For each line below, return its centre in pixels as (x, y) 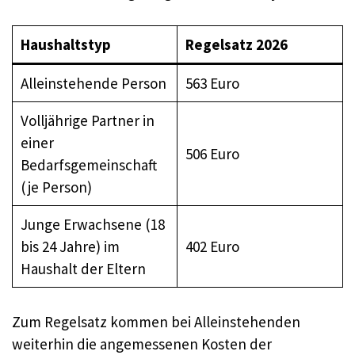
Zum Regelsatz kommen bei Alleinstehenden (156, 321)
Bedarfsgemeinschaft (88, 165)
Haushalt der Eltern (83, 269)
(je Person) (56, 187)
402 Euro (212, 246)
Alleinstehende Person (93, 83)
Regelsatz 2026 (236, 44)
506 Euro (212, 154)
